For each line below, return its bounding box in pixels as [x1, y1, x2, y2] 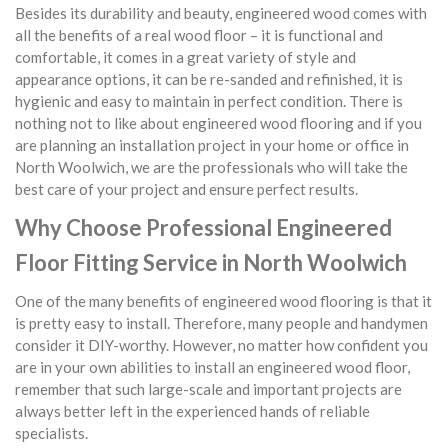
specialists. [15, 424, 88, 442]
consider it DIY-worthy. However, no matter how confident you [15, 336, 428, 354]
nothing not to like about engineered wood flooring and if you [15, 114, 422, 132]
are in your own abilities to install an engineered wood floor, [15, 358, 410, 376]
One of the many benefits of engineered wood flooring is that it [15, 292, 432, 310]
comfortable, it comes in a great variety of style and [15, 48, 356, 66]
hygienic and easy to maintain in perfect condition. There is [15, 92, 403, 110]
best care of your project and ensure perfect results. [15, 180, 358, 198]
